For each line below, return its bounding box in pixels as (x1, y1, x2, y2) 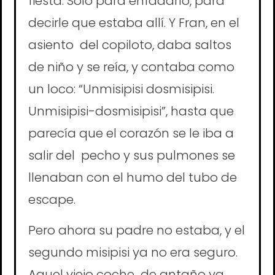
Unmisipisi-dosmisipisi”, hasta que (28, 102, 234, 120)
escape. (28, 190, 76, 208)
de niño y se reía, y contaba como (28, 58, 234, 76)
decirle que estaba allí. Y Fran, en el (28, 14, 239, 31)
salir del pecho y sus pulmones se (28, 146, 235, 164)
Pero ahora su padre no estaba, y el (28, 222, 245, 239)
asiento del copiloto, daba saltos (28, 36, 231, 53)
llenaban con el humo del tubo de (28, 168, 237, 186)
